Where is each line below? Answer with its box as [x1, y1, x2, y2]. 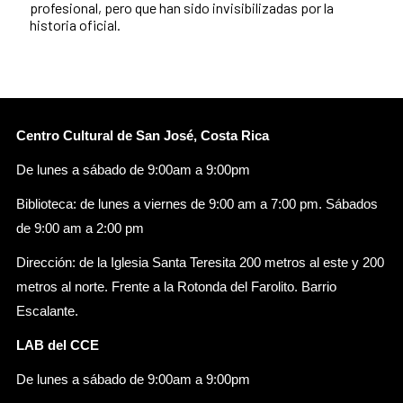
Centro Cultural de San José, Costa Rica [16, 128, 269, 143]
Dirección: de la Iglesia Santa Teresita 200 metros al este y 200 [16, 255, 384, 270]
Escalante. [16, 303, 78, 318]
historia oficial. [30, 15, 121, 33]
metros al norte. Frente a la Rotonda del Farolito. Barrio [16, 279, 336, 294]
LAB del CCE [16, 337, 99, 353]
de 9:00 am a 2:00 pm [16, 220, 144, 236]
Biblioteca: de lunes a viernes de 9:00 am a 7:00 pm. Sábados [16, 196, 378, 211]
